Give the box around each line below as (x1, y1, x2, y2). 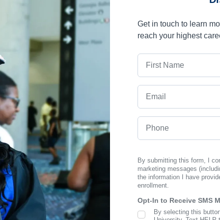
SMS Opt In (137, 209, 177, 218)
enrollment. (137, 182, 169, 189)
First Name (137, 55, 175, 63)
